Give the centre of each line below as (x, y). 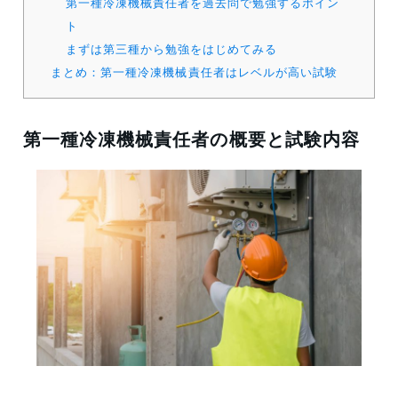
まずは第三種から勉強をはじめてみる (171, 49)
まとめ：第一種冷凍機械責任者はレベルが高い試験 (194, 72)
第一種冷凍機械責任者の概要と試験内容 (191, 139)
